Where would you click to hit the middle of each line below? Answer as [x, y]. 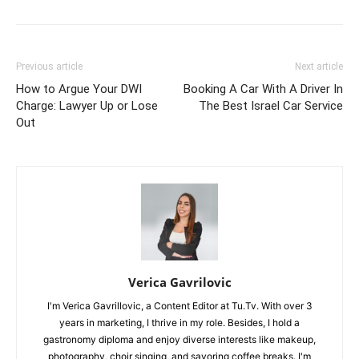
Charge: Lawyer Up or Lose [87, 106]
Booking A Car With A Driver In [263, 89]
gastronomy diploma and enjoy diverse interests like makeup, [179, 340]
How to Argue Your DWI [79, 89]
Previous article [49, 67]
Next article [319, 67]
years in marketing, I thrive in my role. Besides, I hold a [179, 323]
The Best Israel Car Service [271, 106]
